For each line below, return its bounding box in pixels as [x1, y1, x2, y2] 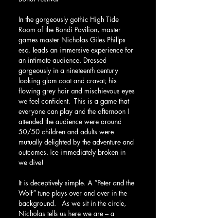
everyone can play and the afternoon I [18, 106, 131, 116]
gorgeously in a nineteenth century [18, 65, 120, 75]
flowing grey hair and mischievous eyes [18, 86, 137, 95]
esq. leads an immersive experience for [18, 45, 135, 54]
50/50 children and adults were [18, 127, 116, 136]
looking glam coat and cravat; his [18, 75, 119, 85]
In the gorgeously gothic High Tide [18, 14, 121, 24]
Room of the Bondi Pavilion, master [18, 24, 123, 34]
